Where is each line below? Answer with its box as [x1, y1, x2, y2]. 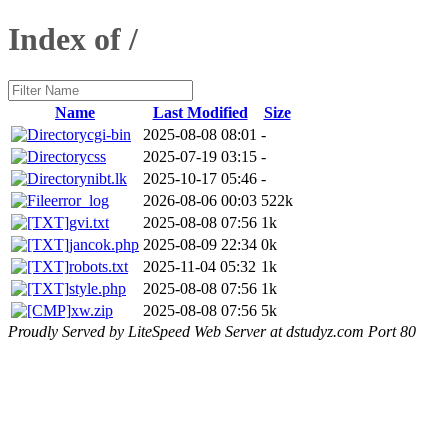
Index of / [8, 21, 138, 58]
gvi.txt [69, 213, 109, 231]
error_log [51, 191, 109, 209]
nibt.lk [87, 169, 127, 187]
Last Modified [152, 103, 248, 121]
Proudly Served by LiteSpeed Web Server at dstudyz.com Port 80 [8, 322, 416, 340]
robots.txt [69, 257, 128, 275]
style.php [69, 279, 126, 297]
